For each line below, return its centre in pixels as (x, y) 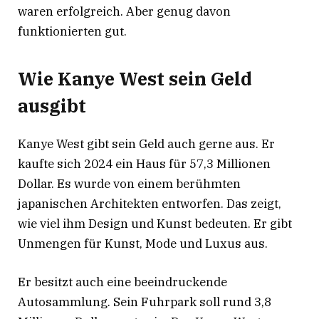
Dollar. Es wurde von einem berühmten (129, 183)
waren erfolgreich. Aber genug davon (124, 11)
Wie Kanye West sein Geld (135, 79)
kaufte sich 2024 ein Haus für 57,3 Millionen (144, 163)
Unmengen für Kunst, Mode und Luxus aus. (143, 243)
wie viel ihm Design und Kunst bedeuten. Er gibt (155, 223)
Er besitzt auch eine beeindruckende (122, 282)
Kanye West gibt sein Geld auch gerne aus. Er (146, 143)
